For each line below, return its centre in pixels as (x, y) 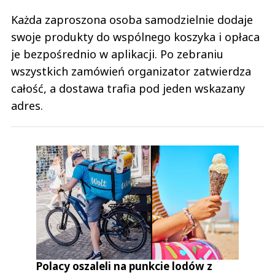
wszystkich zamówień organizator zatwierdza (131, 72)
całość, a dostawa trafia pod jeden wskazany (128, 89)
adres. (27, 106)
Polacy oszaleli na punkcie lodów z (125, 266)
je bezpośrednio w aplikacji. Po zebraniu (117, 54)
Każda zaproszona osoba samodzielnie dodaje (132, 20)
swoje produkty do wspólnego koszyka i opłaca (135, 37)
